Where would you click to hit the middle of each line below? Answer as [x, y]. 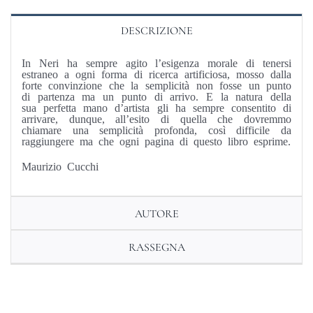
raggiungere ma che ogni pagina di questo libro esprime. [156, 141]
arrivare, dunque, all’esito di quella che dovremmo [156, 118]
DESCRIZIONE [156, 31]
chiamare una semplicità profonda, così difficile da [156, 130]
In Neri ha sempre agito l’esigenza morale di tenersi [156, 63]
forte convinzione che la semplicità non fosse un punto [156, 85]
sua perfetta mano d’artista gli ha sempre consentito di [156, 107]
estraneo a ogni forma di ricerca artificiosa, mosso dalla [156, 74]
